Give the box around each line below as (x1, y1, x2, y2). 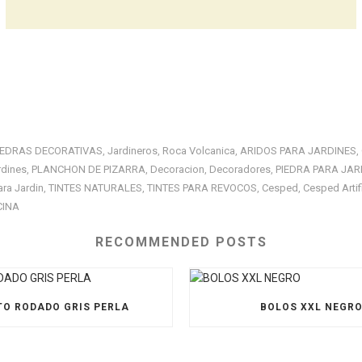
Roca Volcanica (162, 145, 235, 157)
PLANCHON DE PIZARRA (32, 163, 145, 175)
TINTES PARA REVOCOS (147, 182, 257, 194)
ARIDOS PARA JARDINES (240, 145, 356, 157)
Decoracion (150, 163, 204, 175)
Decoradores (209, 163, 271, 175)
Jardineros (107, 145, 158, 157)
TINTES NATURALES (48, 182, 142, 194)
